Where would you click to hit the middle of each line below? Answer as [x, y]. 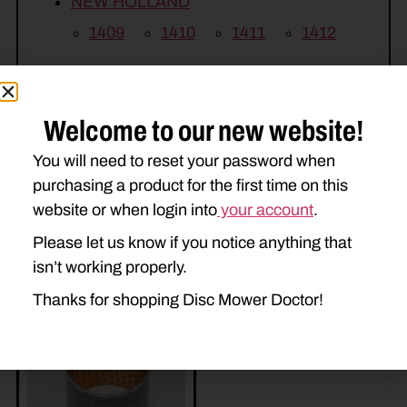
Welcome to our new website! [203, 131]
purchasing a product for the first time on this [190, 185]
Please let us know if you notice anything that [192, 242]
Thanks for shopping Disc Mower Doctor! [178, 299]
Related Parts [91, 289]
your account [265, 209]
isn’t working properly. [110, 267]
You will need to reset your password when [184, 160]
